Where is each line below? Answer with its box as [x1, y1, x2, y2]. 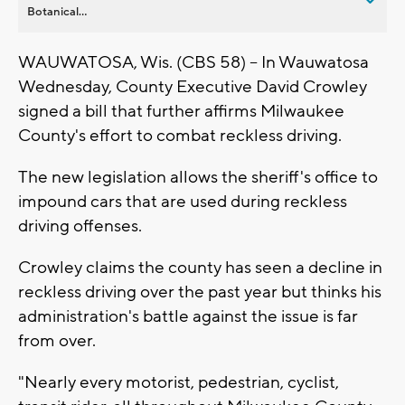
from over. [18, 329, 99, 352]
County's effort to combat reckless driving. [18, 124, 345, 146]
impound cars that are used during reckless [18, 190, 347, 212]
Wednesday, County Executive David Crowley [18, 75, 367, 98]
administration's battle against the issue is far [18, 305, 358, 327]
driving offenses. [18, 214, 146, 237]
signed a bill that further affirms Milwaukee [18, 99, 344, 122]
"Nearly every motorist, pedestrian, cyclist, [18, 371, 339, 393]
